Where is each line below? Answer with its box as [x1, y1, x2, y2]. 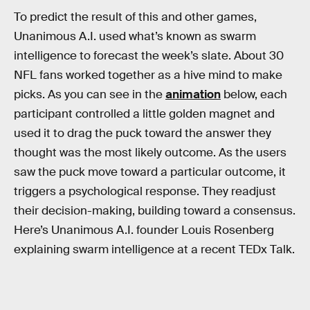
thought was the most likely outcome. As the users [14, 145, 286, 161]
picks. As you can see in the [14, 87, 165, 102]
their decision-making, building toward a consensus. [14, 203, 295, 219]
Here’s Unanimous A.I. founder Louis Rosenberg [14, 223, 274, 238]
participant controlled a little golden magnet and [14, 107, 275, 122]
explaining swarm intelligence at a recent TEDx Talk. [14, 242, 295, 257]
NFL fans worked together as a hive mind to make [14, 68, 282, 83]
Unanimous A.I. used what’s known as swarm [14, 29, 256, 44]
